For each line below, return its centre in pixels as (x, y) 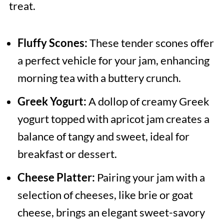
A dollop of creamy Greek (148, 101)
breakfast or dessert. (67, 154)
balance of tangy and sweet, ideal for (103, 136)
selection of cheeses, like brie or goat (105, 195)
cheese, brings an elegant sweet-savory (111, 212)
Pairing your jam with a (150, 177)
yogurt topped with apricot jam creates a (113, 119)
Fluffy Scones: (52, 43)
